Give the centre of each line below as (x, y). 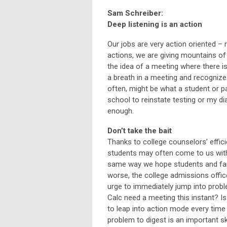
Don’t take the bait (140, 131)
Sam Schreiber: (135, 13)
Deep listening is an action (155, 25)
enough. (122, 111)
